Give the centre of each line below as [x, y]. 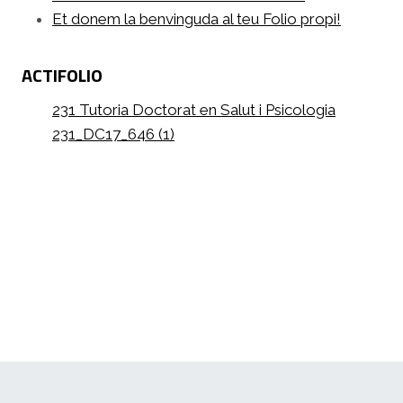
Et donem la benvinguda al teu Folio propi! [197, 18]
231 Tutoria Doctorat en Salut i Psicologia [194, 109]
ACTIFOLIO [62, 75]
